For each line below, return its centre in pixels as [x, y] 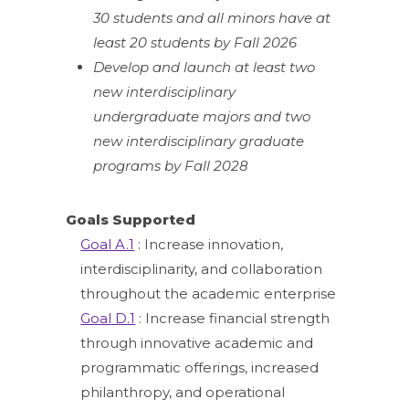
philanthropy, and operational [183, 392]
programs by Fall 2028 [171, 165]
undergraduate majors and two [202, 116]
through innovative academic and [197, 342]
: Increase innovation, [209, 244]
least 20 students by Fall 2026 [195, 42]
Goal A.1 [108, 244]
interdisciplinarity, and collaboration [202, 268]
